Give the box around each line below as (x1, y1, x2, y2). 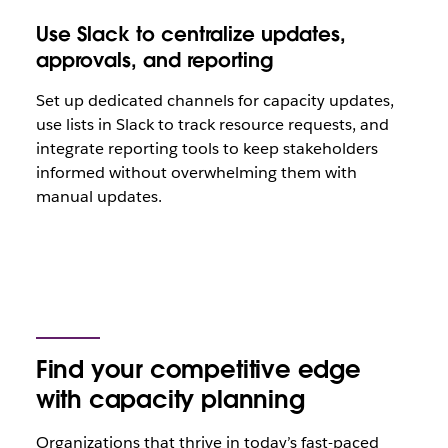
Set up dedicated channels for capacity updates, (35, 90, 394, 111)
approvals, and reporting (35, 47, 273, 73)
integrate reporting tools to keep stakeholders (35, 138, 378, 159)
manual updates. (35, 186, 162, 207)
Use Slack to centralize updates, (35, 21, 346, 47)
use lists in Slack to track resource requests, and (35, 114, 389, 135)
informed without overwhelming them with (35, 162, 357, 183)
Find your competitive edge (35, 354, 361, 385)
